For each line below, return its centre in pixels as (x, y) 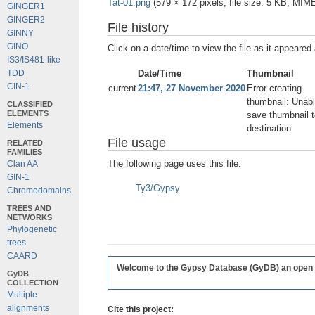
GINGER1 (26, 6)
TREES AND (29, 208)
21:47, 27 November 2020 (192, 89)
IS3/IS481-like (34, 60)
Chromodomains (39, 191)
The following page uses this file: (174, 164)
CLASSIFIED (30, 104)
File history (138, 28)
